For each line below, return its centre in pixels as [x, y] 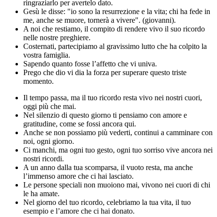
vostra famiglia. [47, 55]
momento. [39, 81]
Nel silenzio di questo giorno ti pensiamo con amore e [105, 115]
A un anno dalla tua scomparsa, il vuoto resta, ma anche [108, 168]
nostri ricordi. [44, 159]
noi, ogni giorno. [49, 141]
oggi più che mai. [50, 107]
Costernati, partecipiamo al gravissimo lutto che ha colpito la [115, 46]
